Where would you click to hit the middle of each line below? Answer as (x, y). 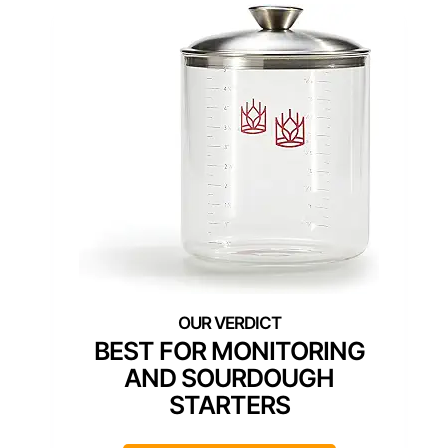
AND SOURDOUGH (229, 378)
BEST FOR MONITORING (229, 351)
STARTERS (229, 405)
